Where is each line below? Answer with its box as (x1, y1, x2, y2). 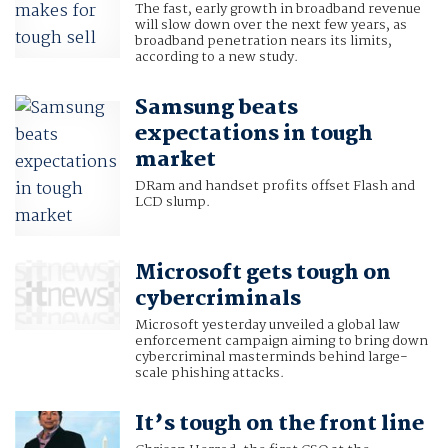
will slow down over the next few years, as (134, 14, 407, 37)
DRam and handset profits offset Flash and (134, 175, 415, 198)
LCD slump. (134, 191, 210, 214)
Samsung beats (134, 91, 298, 126)
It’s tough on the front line (134, 407, 424, 442)
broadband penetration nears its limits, (134, 30, 392, 53)
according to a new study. (134, 46, 298, 69)
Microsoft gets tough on (134, 256, 391, 291)
